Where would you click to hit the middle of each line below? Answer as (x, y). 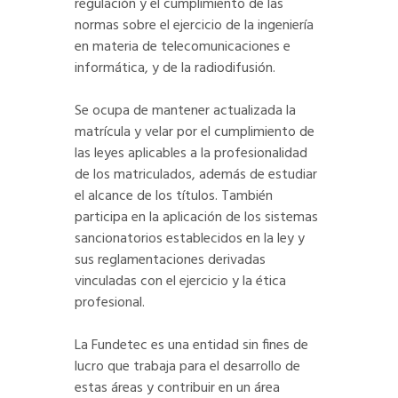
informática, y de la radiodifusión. (175, 69)
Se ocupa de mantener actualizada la (185, 111)
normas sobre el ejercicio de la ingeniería (194, 26)
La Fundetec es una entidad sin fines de (191, 346)
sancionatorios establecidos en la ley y (190, 239)
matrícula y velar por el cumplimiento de (195, 133)
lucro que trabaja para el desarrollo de (187, 367)
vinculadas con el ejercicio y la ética (180, 282)
